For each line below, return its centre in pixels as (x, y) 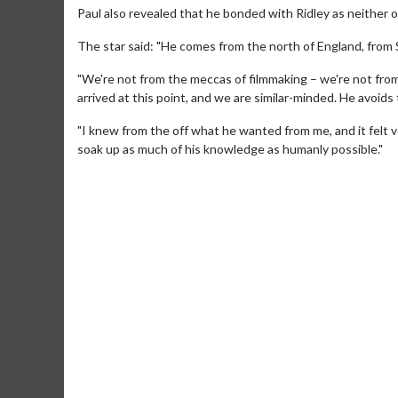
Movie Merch (110, 262)
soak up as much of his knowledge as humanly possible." (230, 149)
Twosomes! (359, 304)
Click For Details (184, 324)
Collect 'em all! (99, 285)
